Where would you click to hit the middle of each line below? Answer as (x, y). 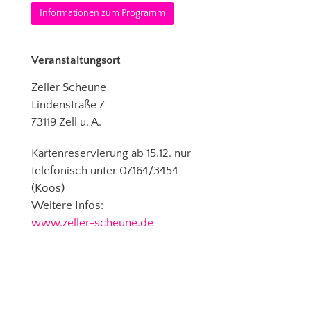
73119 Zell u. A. (66, 123)
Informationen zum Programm (102, 13)
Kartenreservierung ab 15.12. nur (111, 154)
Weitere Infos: (67, 206)
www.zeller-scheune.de (92, 223)
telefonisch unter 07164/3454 (105, 171)
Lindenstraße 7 (68, 105)
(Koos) (48, 188)
